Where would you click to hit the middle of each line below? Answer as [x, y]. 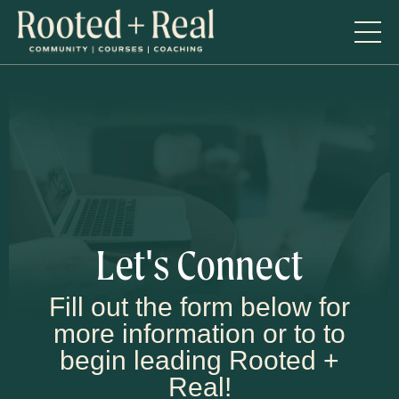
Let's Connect [199, 266]
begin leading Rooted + [199, 361]
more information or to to [199, 334]
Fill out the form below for [199, 307]
